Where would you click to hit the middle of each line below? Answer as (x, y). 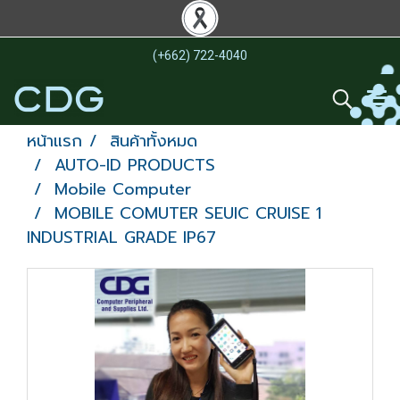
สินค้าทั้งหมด (154, 141)
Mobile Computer (123, 189)
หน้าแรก (54, 141)
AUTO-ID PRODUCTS (135, 165)
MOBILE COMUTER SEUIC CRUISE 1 (188, 213)
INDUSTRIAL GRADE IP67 (121, 237)
